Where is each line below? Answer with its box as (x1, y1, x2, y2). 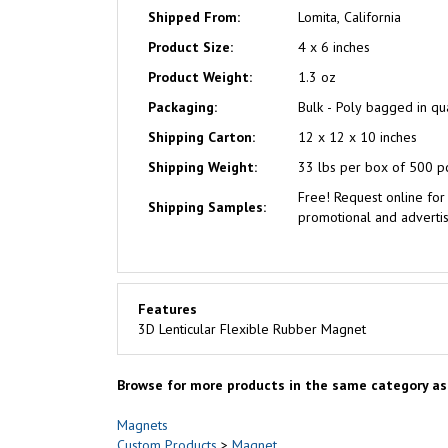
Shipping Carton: (148, 128, 255, 146)
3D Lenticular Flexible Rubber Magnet (138, 320, 366, 338)
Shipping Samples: (148, 198, 266, 216)
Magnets (117, 416, 168, 434)
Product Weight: (148, 68, 252, 86)
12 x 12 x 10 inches (298, 128, 417, 146)
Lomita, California (298, 8, 401, 26)
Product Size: (148, 38, 233, 56)
